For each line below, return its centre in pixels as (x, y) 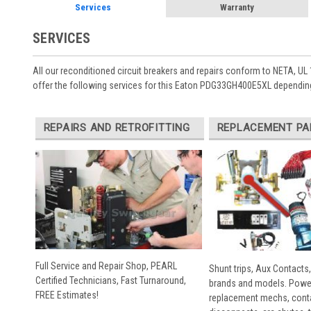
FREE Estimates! (67, 295)
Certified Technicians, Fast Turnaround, (110, 281)
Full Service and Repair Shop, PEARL (106, 266)
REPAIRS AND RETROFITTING (117, 127)
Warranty (237, 7)
